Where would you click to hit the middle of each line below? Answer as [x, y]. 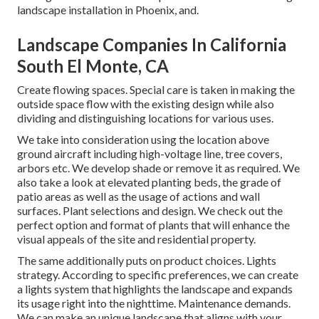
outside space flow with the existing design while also [146, 104]
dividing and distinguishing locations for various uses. [145, 118]
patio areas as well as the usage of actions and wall [138, 197]
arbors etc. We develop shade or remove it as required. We [158, 168]
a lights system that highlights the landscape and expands [155, 289]
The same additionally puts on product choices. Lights [147, 261]
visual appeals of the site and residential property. [136, 239]
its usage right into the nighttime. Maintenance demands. [154, 303]
